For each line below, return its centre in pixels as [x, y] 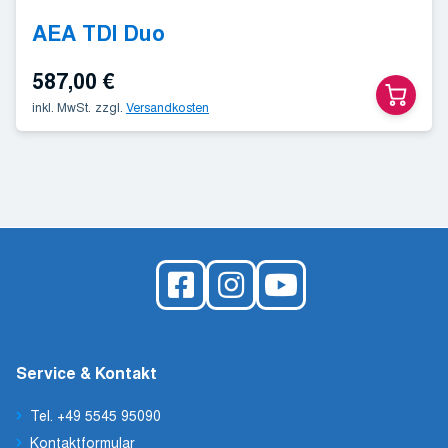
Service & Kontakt [86, 372]
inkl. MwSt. [61, 107]
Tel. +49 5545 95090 [96, 414]
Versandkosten [167, 107]
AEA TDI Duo [98, 33]
